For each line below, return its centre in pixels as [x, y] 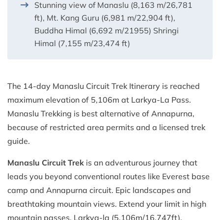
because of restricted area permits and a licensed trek [106, 127]
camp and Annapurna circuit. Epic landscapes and [99, 190]
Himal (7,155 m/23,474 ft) [82, 43]
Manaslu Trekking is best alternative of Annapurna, [101, 114]
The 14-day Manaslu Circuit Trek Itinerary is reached [104, 86]
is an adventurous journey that [141, 163]
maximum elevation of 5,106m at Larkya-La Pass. [99, 100]
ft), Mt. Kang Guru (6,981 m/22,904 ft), [105, 18]
